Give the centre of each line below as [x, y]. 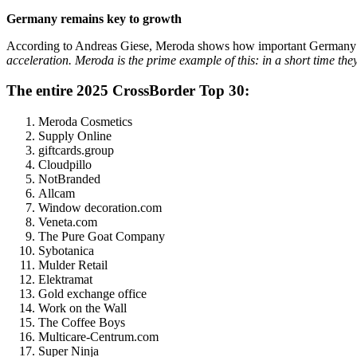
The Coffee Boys [82, 323]
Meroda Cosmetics [85, 122]
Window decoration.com [100, 208]
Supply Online [75, 136]
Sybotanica [66, 251]
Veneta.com [68, 222]
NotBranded [69, 179]
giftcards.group [76, 151]
